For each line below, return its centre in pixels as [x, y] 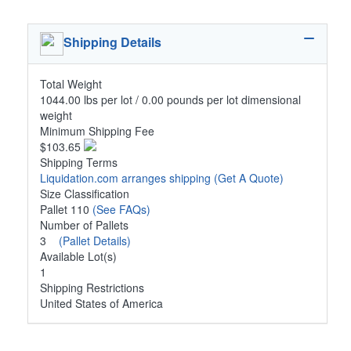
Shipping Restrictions [92, 287]
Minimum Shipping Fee [97, 130]
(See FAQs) [121, 209]
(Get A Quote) [249, 177]
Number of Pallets [84, 224]
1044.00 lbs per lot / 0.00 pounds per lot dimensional [170, 99]
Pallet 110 [66, 209]
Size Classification [85, 193]
